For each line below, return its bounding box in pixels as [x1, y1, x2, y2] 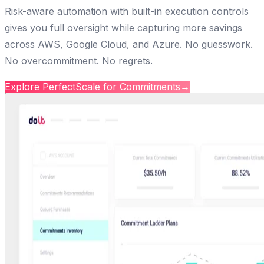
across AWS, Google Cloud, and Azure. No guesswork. [5, 38, 253, 50]
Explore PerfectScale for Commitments [5, 80, 180, 93]
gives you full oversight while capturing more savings [5, 21, 242, 34]
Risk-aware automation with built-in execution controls [5, 5, 249, 17]
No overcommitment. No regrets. [5, 54, 153, 67]
